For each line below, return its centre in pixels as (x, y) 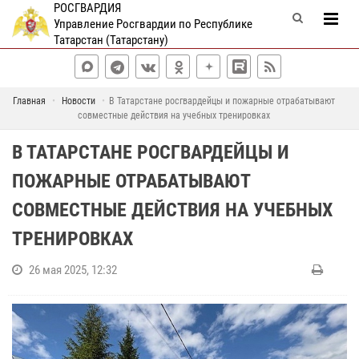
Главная (29, 101)
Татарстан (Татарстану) (111, 40)
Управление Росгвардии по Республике (153, 24)
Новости (78, 101)
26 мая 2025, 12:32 (73, 270)
